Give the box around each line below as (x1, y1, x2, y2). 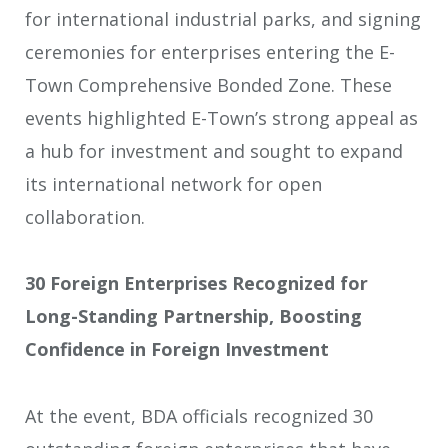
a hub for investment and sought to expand (25, 138, 403, 163)
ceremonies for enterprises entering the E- (25, 39, 395, 64)
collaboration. (25, 204, 145, 229)
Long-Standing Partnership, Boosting (25, 304, 362, 329)
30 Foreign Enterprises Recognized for (25, 271, 368, 296)
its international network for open (25, 171, 322, 196)
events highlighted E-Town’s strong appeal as (25, 105, 418, 130)
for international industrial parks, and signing (25, 6, 421, 31)
